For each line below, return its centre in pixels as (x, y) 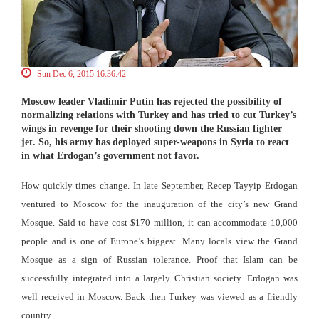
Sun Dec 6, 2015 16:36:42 (80, 74)
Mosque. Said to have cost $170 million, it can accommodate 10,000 (159, 222)
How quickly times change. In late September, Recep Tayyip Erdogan (159, 185)
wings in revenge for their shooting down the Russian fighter (152, 128)
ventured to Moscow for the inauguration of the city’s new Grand (159, 204)
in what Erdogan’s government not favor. (110, 155)
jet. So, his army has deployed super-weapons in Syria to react (155, 142)
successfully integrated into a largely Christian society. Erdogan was (159, 278)
